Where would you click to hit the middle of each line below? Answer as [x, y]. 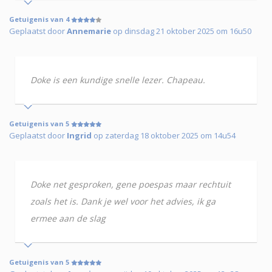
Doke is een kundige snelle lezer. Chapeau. [118, 80]
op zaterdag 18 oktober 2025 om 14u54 [164, 136]
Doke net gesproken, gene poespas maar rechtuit [131, 185]
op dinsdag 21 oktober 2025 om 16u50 [181, 31]
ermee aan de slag [68, 219]
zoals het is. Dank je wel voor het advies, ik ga [123, 202]
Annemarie [89, 31]
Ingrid [79, 136]
